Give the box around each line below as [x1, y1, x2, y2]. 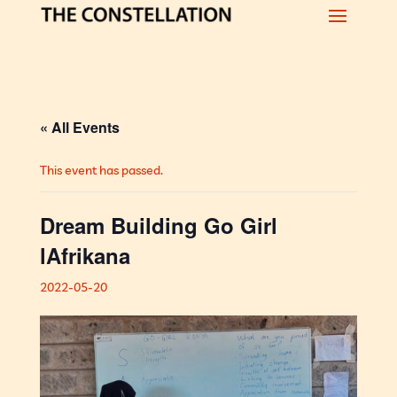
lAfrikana [39, 240, 130, 270]
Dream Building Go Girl [39, 210, 277, 240]
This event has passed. [39, 162, 163, 178]
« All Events [39, 117, 120, 137]
